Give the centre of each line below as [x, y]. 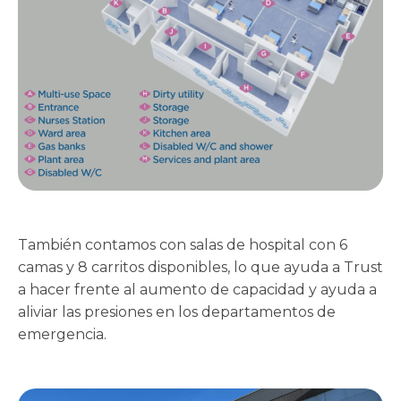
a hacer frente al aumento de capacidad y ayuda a [197, 290]
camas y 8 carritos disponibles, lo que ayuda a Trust [200, 268]
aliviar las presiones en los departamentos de [177, 312]
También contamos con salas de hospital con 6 [183, 245]
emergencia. [62, 335]
